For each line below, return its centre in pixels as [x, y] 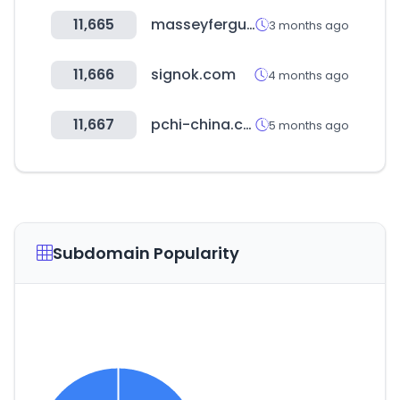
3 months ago [309, 25]
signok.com [193, 75]
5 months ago [309, 125]
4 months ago [308, 75]
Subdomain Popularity [146, 253]
